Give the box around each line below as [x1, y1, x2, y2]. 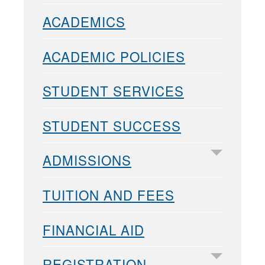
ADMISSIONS [43, 150, 131, 170]
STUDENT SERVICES [43, 81, 184, 101]
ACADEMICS [43, 12, 125, 31]
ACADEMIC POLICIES [43, 46, 185, 66]
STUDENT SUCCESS [43, 115, 181, 135]
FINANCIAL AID [43, 219, 144, 239]
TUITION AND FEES [43, 185, 174, 204]
